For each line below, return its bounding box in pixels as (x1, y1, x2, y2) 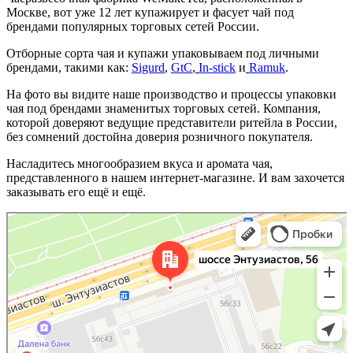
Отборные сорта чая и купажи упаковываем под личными (6, 46, 319, 60)
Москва (6, 211, 37, 223)
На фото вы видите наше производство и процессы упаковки (6, 87, 336, 101)
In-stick (199, 60, 236, 74)
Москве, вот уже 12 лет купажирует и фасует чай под (6, 5, 294, 19)
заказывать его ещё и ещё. (6, 184, 146, 199)
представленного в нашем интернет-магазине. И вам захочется (6, 170, 344, 184)
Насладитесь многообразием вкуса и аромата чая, (6, 156, 273, 170)
